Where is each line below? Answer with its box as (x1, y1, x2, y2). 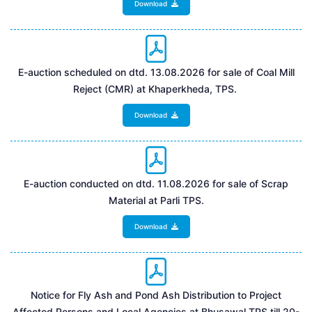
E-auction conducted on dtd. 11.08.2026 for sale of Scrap (24, 177, 288, 189)
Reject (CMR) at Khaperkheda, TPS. (72, 82, 240, 95)
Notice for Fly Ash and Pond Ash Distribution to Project (31, 288, 281, 301)
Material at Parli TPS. (108, 194, 204, 206)
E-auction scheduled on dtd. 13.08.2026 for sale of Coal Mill (17, 65, 295, 78)
